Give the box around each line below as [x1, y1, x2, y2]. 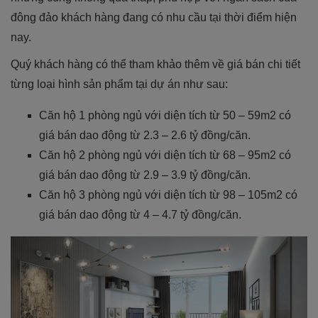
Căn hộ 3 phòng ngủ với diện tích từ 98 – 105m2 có [39, 188, 297, 201]
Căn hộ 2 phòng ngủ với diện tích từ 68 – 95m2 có [39, 148, 291, 161]
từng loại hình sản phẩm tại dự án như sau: [11, 77, 228, 90]
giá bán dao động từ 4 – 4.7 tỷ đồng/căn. [39, 208, 241, 221]
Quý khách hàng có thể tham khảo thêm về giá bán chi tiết [11, 57, 300, 70]
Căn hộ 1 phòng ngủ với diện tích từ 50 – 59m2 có [39, 109, 291, 121]
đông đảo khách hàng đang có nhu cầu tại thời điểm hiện [11, 11, 297, 23]
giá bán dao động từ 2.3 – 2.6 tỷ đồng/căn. [39, 128, 251, 141]
